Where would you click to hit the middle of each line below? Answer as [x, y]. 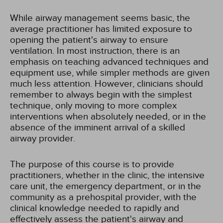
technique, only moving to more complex [93, 106]
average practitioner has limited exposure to [101, 29]
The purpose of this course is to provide [92, 164]
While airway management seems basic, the [100, 18]
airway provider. [43, 138]
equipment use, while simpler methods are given [110, 73]
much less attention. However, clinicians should [107, 84]
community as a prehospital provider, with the [103, 197]
